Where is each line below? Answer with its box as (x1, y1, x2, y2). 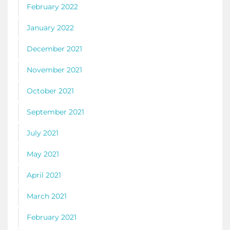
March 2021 (27, 191, 67, 201)
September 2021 (27, 107, 84, 117)
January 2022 (27, 23, 74, 33)
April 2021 (27, 170, 61, 180)
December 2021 (27, 44, 82, 54)
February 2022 (27, 2, 78, 12)
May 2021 (27, 149, 59, 159)
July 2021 (27, 128, 59, 138)
